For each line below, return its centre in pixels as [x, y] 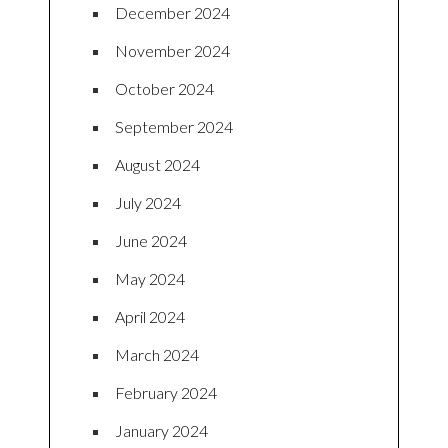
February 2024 [166, 392]
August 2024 [157, 164]
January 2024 [161, 430]
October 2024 [164, 88]
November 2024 [172, 50]
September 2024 [174, 126]
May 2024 [150, 278]
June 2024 [151, 240]
